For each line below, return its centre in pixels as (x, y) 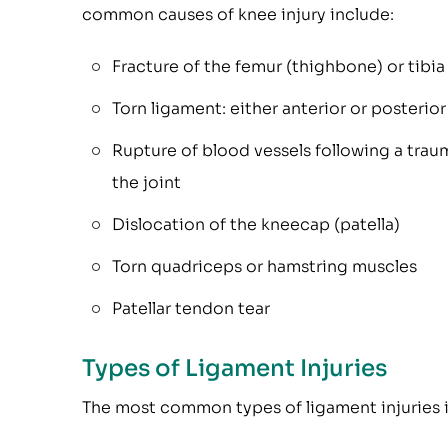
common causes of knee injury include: (238, 14)
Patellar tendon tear (191, 308)
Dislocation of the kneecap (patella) (256, 224)
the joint (146, 182)
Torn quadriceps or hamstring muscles (264, 266)
